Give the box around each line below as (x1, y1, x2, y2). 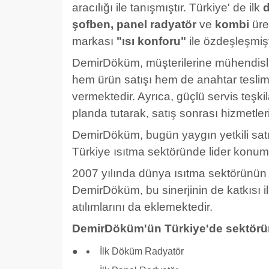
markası (72, 35, 116, 48)
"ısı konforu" (116, 35, 186, 48)
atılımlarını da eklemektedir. (72, 201, 213, 214)
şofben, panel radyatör (72, 18, 196, 31)
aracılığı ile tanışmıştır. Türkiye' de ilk (72, 1, 263, 14)
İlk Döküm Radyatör (100, 246, 184, 257)
